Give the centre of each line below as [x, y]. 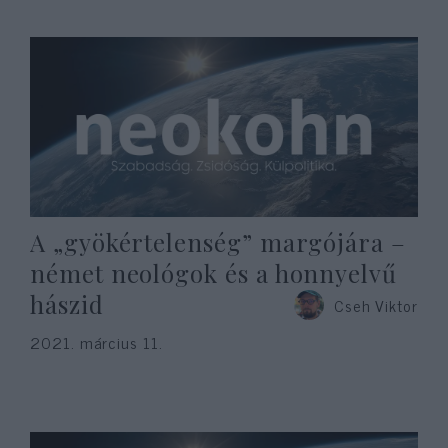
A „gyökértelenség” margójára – [218, 242]
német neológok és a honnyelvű [213, 273]
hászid [67, 304]
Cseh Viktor [375, 305]
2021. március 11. [96, 342]
